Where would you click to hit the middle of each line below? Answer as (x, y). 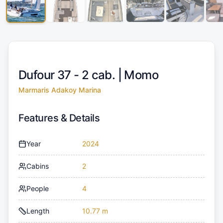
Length (38, 211)
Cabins (38, 166)
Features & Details (59, 118)
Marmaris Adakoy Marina (60, 90)
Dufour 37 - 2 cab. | (71, 75)
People (38, 189)
